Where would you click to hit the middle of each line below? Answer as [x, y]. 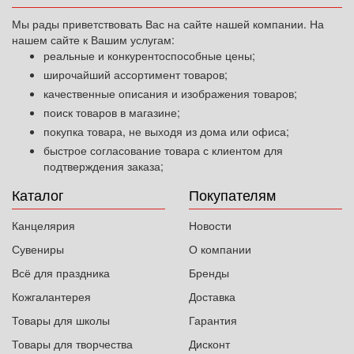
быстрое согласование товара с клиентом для [163, 151]
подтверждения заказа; [104, 166]
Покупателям [232, 195]
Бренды [209, 273]
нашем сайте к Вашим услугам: [93, 40]
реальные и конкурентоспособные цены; [149, 56]
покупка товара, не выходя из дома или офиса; [166, 132]
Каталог [38, 195]
